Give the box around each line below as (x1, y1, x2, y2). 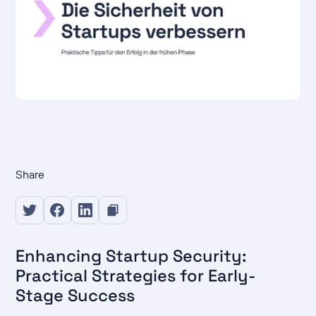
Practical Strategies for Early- (16, 265, 256, 286)
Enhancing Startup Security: (16, 245, 248, 267)
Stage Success (16, 285, 135, 306)
